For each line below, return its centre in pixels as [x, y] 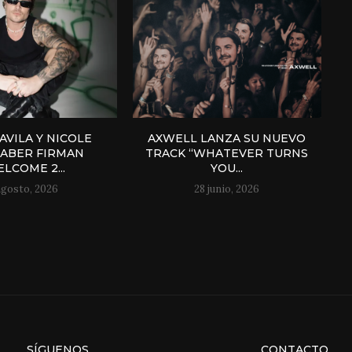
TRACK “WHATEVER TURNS [227, 154]
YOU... [227, 169]
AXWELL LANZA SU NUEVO [227, 139]
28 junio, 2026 [227, 189]
